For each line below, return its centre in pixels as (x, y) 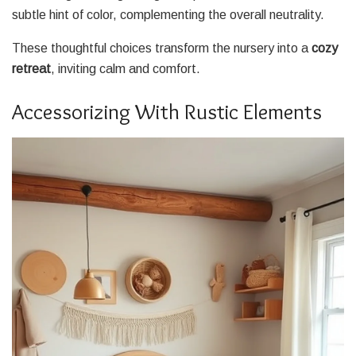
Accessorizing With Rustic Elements (167, 111)
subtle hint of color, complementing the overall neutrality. (168, 15)
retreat (31, 69)
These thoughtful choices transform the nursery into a (162, 48)
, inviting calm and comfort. (126, 69)
